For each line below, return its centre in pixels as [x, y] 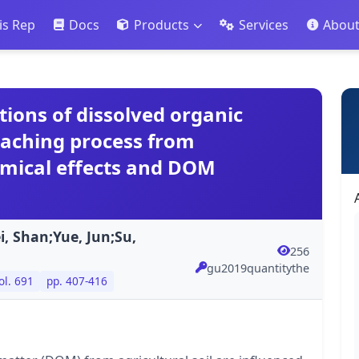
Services [264, 25]
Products [161, 25]
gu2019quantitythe [258, 268]
